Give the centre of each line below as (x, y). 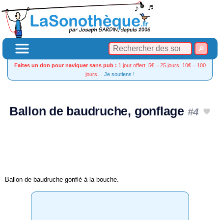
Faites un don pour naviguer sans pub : (66, 65)
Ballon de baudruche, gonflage (98, 111)
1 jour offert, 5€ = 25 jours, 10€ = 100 (161, 65)
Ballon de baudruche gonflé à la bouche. (62, 179)
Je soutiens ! (119, 74)
